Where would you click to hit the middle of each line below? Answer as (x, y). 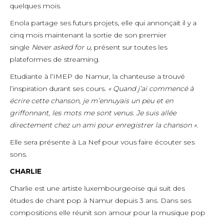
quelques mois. (36, 6)
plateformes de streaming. (55, 59)
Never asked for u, (62, 47)
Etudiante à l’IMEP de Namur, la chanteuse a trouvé (97, 76)
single (21, 47)
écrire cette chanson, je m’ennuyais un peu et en (91, 101)
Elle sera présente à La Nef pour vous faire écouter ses (102, 142)
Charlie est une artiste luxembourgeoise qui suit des (97, 188)
